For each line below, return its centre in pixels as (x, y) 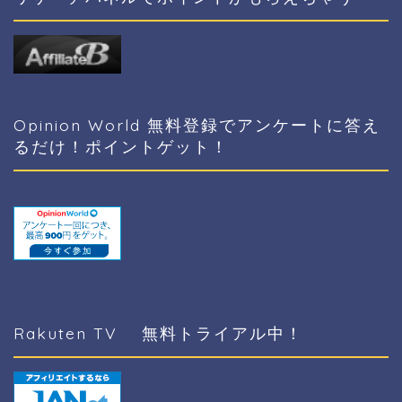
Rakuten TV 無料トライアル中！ (158, 332)
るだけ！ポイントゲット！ (121, 146)
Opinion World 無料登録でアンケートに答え (197, 124)
